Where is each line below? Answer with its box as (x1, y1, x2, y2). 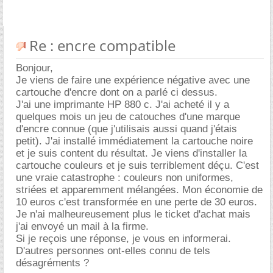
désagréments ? (16, 257, 89, 269)
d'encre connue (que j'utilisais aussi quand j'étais (16, 122, 237, 135)
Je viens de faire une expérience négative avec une (16, 74, 250, 86)
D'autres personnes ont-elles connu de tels (16, 244, 210, 257)
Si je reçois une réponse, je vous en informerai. (16, 232, 231, 244)
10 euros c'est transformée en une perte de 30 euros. (16, 196, 257, 208)
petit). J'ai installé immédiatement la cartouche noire (16, 135, 253, 147)
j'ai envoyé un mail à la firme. (16, 220, 149, 232)
